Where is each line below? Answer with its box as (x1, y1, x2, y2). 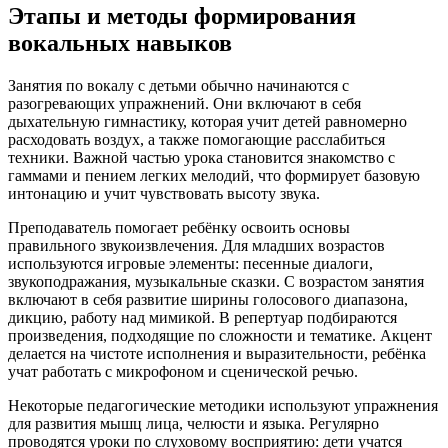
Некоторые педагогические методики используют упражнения (8, 397, 438, 415)
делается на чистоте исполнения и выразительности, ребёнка (8, 345, 426, 363)
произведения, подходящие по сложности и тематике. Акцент (8, 327, 432, 345)
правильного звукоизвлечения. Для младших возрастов (8, 237, 385, 255)
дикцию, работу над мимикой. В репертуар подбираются (8, 309, 397, 327)
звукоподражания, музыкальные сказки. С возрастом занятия (8, 273, 424, 291)
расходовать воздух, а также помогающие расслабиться (8, 131, 385, 149)
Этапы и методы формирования (8, 3, 356, 30)
